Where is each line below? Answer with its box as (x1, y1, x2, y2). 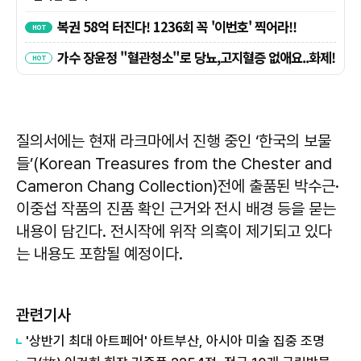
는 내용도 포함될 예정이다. (16, 244, 183, 264)
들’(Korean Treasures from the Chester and (16, 154, 332, 174)
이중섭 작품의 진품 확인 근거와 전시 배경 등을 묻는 (16, 199, 336, 219)
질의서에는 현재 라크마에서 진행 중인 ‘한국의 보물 (16, 131, 331, 151)
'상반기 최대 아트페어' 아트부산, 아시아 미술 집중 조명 (26, 333, 325, 350)
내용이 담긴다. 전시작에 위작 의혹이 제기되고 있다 (16, 222, 332, 242)
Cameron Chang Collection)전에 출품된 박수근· (16, 176, 339, 197)
